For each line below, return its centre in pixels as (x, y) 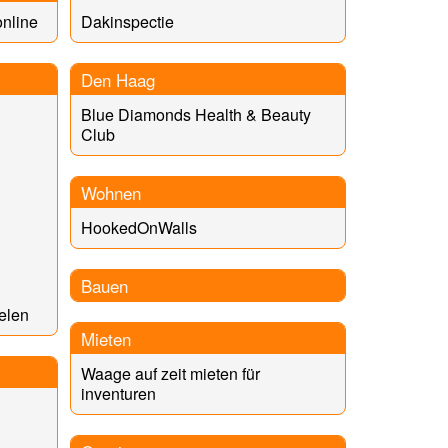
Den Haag (117, 79)
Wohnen (110, 192)
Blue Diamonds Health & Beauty (195, 114)
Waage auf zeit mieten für (170, 373)
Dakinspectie (127, 21)
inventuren (118, 393)
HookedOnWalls (138, 227)
